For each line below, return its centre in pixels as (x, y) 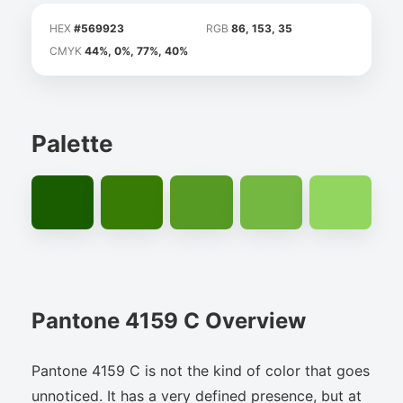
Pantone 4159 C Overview (169, 320)
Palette (72, 143)
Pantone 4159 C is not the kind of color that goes (201, 370)
